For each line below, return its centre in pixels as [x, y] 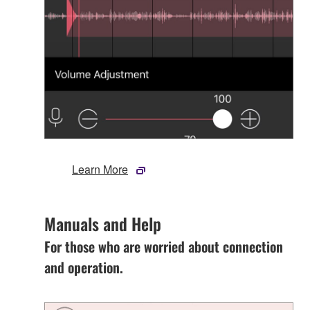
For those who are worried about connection [164, 246]
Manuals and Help [103, 223]
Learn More [100, 169]
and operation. [84, 267]
